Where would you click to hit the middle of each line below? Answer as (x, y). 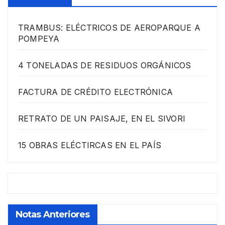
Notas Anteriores (53, 214)
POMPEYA (39, 39)
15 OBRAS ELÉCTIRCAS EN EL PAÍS (90, 145)
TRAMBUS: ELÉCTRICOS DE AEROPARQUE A (109, 28)
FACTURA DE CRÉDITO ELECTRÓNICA (95, 92)
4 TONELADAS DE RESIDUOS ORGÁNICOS (105, 66)
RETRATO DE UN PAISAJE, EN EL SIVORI (102, 119)
